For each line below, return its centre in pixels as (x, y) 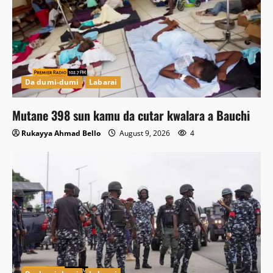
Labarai (103, 82)
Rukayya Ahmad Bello (61, 133)
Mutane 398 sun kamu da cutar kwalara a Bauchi (131, 115)
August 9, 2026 (145, 133)
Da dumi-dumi (52, 82)
